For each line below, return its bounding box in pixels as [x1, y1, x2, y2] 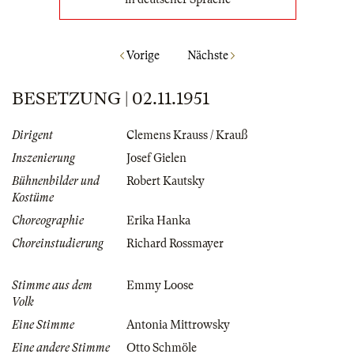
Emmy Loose [126, 279, 194, 292]
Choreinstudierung [12, 237, 104, 250]
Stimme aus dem [12, 279, 92, 292]
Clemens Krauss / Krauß [126, 129, 247, 142]
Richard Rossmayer [126, 237, 224, 250]
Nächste [186, 49, 231, 62]
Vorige [123, 49, 160, 62]
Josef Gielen [126, 152, 186, 165]
